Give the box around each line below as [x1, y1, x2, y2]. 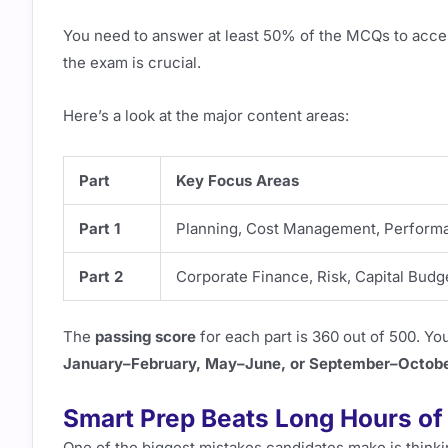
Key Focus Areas [176, 170, 299, 190]
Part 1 [79, 218, 120, 238]
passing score [95, 327, 196, 346]
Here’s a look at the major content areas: [63, 106, 349, 126]
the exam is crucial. [63, 53, 201, 72]
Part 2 [79, 266, 123, 286]
